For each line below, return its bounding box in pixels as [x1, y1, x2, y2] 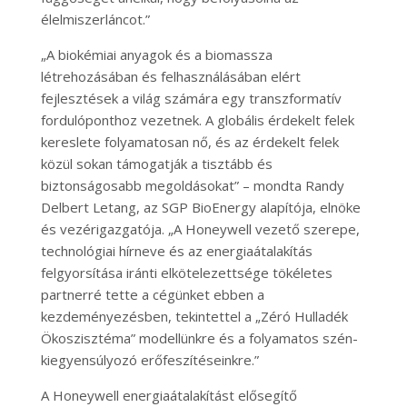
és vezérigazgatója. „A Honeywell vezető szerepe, [40, 220, 360, 239]
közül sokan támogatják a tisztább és [40, 154, 273, 174]
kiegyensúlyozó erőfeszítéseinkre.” [40, 351, 259, 370]
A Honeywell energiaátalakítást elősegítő [40, 386, 297, 405]
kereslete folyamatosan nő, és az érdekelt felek [40, 133, 339, 152]
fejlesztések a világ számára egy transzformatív [40, 89, 342, 108]
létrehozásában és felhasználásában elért [40, 67, 301, 86]
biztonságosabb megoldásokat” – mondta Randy [40, 176, 344, 195]
